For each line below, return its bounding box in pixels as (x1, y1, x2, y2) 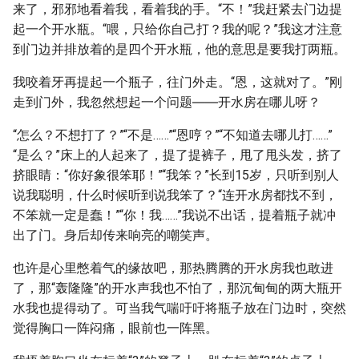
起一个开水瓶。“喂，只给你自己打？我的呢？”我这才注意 (13, 22, 342, 37)
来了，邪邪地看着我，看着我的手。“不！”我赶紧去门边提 (13, 2, 342, 17)
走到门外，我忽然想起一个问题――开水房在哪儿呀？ (13, 95, 321, 110)
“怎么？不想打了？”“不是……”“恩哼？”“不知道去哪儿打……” (13, 127, 333, 143)
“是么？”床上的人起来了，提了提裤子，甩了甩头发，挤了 (13, 147, 342, 163)
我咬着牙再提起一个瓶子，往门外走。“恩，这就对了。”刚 (13, 75, 342, 90)
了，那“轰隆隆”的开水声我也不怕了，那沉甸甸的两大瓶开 (13, 280, 342, 296)
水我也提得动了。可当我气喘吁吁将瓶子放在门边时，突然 (13, 301, 346, 316)
